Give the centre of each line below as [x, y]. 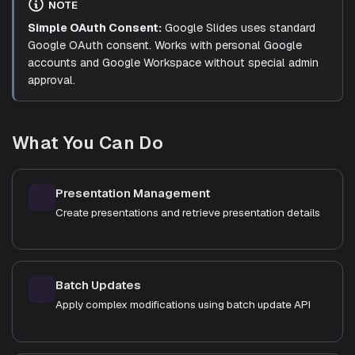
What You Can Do [88, 142]
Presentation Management [133, 193]
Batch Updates [98, 285]
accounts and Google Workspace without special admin [173, 63]
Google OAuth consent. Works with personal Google [164, 46]
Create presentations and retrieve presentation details [188, 212]
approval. [51, 80]
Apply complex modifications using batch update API [183, 305]
